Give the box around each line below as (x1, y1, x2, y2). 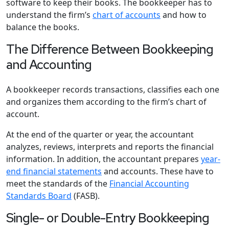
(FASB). (72, 190, 100, 202)
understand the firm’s (6, 9, 93, 21)
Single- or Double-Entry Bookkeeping (6, 209, 209, 227)
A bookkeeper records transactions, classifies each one (6, 84, 219, 96)
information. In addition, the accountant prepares (6, 153, 201, 165)
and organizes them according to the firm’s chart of (6, 96, 207, 108)
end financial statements (6, 166, 102, 177)
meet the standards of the (6, 178, 109, 190)
